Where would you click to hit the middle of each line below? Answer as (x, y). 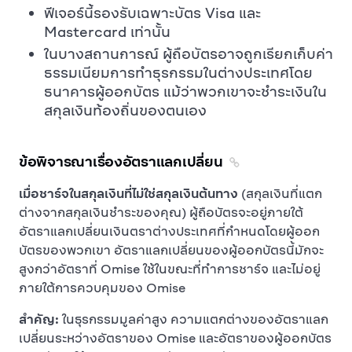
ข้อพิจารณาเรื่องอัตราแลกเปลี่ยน (121, 161)
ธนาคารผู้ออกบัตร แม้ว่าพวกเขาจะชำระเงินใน (185, 92)
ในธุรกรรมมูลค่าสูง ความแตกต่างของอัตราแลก (194, 319)
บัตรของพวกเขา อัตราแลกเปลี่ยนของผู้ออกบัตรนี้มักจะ (171, 250)
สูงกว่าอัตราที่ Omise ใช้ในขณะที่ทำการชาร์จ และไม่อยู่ (170, 269)
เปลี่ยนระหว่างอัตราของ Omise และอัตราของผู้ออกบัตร (175, 338)
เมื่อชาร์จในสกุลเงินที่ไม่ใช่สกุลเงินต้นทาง (128, 193)
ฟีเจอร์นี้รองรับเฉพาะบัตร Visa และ (152, 13)
